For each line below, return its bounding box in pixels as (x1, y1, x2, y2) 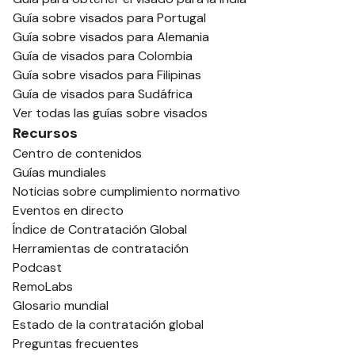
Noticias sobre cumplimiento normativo (13, 182, 240, 200)
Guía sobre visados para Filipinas (13, 66, 201, 83)
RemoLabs (13, 277, 73, 295)
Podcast (13, 258, 62, 276)
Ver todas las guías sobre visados (13, 104, 208, 121)
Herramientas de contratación (13, 239, 189, 257)
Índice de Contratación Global (13, 220, 187, 238)
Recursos (13, 123, 78, 143)
